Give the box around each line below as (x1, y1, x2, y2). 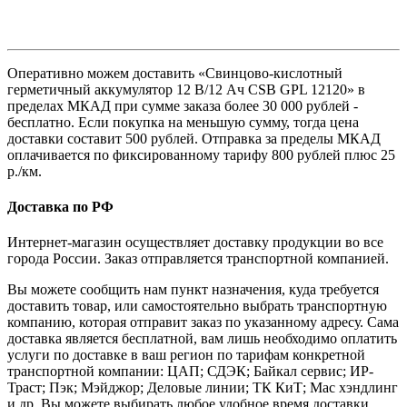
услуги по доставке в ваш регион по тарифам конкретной (7, 347, 365, 363)
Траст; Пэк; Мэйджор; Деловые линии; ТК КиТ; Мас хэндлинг (7, 380, 398, 396)
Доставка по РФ (7, 198, 114, 214)
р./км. (7, 163, 42, 179)
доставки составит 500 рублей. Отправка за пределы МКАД (7, 130, 381, 146)
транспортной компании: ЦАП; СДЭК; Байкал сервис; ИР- (7, 363, 373, 380)
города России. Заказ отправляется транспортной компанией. (7, 251, 389, 267)
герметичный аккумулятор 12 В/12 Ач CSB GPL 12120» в (7, 81, 365, 97)
